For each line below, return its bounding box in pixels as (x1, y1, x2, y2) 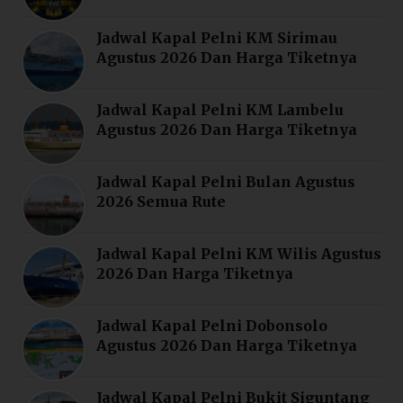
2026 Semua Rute (96, 193, 227, 211)
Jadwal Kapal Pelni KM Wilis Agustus (96, 245, 382, 264)
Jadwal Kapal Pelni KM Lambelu (96, 101, 345, 120)
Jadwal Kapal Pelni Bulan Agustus (96, 173, 356, 192)
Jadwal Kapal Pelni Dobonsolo (96, 317, 328, 336)
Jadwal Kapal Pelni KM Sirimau (96, 29, 338, 48)
